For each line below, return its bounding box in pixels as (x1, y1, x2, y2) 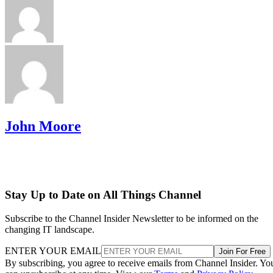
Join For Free (219, 247, 266, 257)
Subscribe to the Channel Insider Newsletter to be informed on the (5, 213, 258, 224)
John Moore (5, 118, 81, 134)
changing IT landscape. (5, 224, 94, 235)
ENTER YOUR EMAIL (5, 246, 101, 257)
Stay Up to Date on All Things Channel (5, 188, 201, 202)
